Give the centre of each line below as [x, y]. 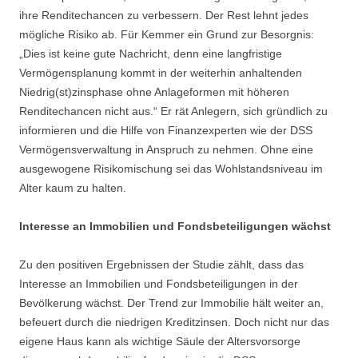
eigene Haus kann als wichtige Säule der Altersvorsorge [160, 342]
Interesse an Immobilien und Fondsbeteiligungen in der [159, 284]
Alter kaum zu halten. [73, 188]
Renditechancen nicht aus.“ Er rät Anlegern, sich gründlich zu [173, 111]
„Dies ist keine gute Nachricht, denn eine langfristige [151, 54]
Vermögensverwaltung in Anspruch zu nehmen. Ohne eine [166, 150]
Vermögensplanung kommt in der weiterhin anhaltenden [161, 73]
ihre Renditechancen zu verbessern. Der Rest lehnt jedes [164, 16]
